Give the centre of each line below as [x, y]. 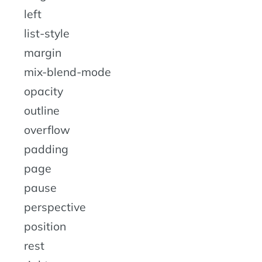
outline [42, 110]
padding [46, 149]
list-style [47, 33]
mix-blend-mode [68, 72]
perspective [55, 207]
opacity [44, 91]
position [45, 226]
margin [43, 52]
